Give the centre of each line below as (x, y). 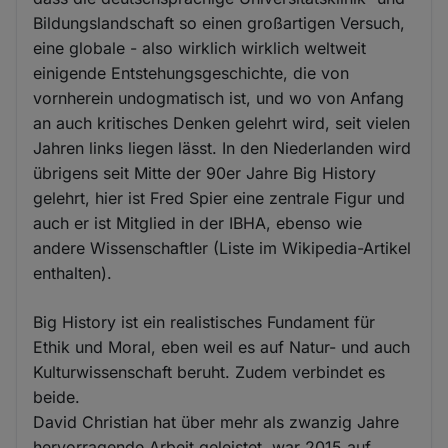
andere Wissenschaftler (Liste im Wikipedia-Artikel (222, 247)
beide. (57, 396)
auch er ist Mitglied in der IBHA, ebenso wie (198, 222)
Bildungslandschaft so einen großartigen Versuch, (219, 22)
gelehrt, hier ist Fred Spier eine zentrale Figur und (219, 197)
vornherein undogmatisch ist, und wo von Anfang (219, 97)
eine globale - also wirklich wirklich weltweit (200, 47)
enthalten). (73, 272)
